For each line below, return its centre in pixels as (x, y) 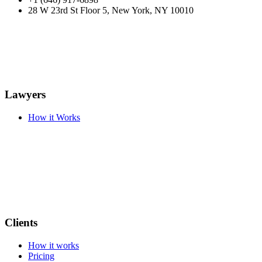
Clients (21, 222)
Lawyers (25, 95)
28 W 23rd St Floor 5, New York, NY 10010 (111, 11)
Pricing (41, 256)
